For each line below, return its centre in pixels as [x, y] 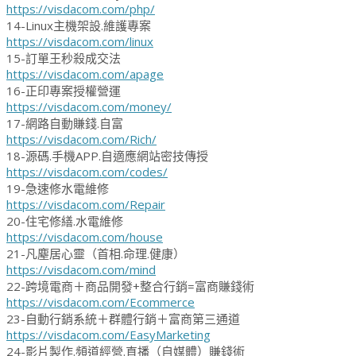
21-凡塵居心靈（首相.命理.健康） [96, 254]
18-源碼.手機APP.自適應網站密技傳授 [107, 156]
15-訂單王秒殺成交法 [64, 58]
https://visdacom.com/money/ [89, 107]
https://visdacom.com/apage [85, 74]
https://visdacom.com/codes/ [87, 172]
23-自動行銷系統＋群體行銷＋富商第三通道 [123, 319]
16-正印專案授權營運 [64, 91]
